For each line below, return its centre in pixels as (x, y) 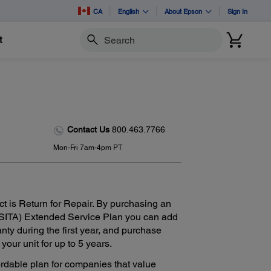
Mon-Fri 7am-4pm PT (87, 147)
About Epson (183, 11)
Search (93, 45)
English (129, 11)
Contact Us (89, 130)
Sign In (237, 11)
